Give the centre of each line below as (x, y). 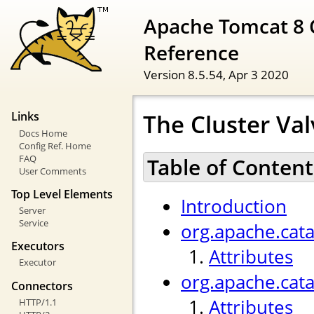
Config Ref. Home (55, 145)
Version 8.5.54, (186, 74)
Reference (191, 52)
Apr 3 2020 (259, 74)
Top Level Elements (62, 194)
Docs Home (43, 133)
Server (32, 211)
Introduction (234, 206)
